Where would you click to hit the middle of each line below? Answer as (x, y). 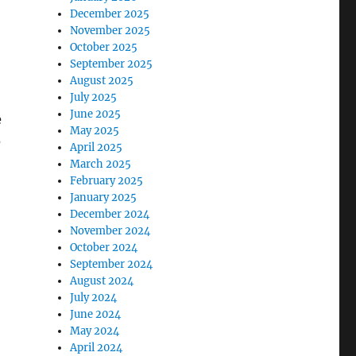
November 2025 (110, 31)
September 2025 (112, 64)
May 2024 (95, 331)
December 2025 (110, 14)
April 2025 (97, 148)
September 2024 (112, 265)
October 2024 (104, 248)
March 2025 (101, 164)
